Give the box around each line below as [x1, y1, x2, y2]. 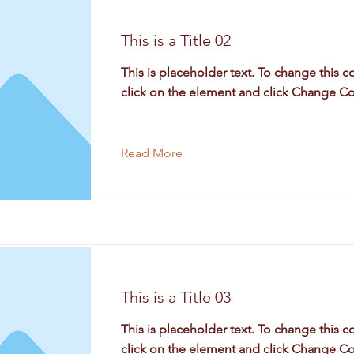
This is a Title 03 [121, 288, 231, 307]
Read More [121, 145, 183, 160]
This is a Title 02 [121, 31, 231, 50]
